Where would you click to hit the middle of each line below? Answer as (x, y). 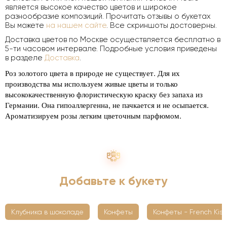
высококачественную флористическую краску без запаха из (104, 94)
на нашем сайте (76, 25)
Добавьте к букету (113, 180)
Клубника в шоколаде (47, 212)
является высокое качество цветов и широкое (91, 7)
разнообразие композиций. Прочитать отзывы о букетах (108, 16)
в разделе (25, 58)
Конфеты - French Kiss (189, 212)
